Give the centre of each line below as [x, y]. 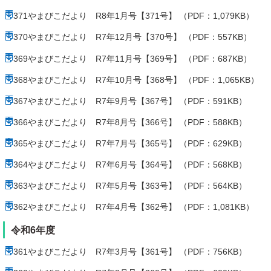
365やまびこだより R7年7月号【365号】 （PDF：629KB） [130, 143]
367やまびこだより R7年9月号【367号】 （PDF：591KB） [130, 101]
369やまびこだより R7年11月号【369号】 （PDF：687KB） [132, 58]
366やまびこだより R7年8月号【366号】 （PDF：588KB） [130, 122]
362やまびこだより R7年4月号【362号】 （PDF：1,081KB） [134, 207]
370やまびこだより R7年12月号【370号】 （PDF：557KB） [132, 37]
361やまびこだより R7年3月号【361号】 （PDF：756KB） [130, 251]
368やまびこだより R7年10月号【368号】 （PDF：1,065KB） [136, 80]
